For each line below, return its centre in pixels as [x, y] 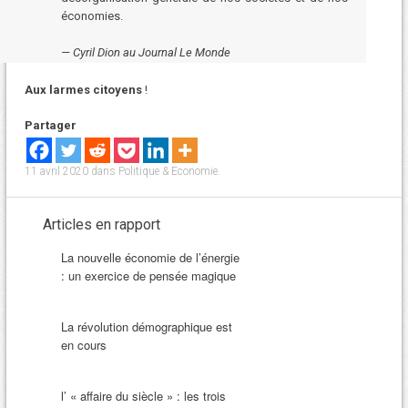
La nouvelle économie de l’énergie [150, 258]
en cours [83, 345]
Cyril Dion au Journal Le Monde [151, 52]
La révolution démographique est [146, 327]
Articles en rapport [101, 225]
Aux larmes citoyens [84, 89]
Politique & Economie [168, 172]
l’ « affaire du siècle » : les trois [143, 396]
